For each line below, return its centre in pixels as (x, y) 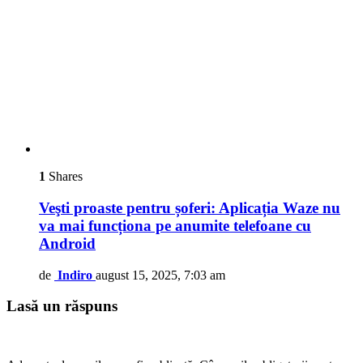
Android (67, 243)
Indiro (75, 275)
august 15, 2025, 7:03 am (160, 275)
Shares (64, 177)
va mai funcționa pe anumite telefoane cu (175, 225)
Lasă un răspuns (62, 306)
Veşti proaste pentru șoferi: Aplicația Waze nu (190, 207)
